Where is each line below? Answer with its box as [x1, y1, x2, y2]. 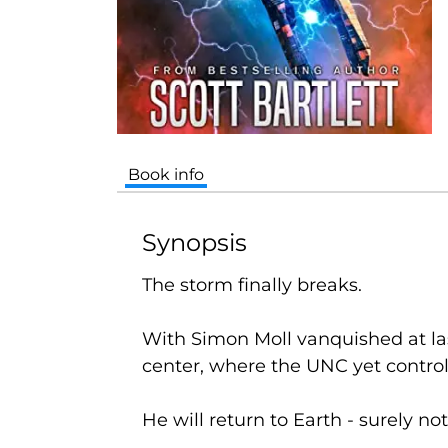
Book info [128, 164, 205, 184]
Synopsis [142, 227, 247, 257]
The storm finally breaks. [142, 273, 362, 296]
